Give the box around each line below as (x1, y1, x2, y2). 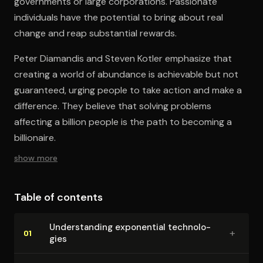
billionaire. (14, 131, 56, 144)
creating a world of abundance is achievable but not (14, 68, 238, 80)
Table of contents (14, 190, 103, 204)
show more (14, 152, 58, 163)
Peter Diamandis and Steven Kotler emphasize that (14, 52, 232, 65)
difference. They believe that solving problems (14, 99, 211, 112)
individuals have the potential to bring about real (14, 11, 223, 23)
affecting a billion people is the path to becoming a (14, 115, 232, 128)
